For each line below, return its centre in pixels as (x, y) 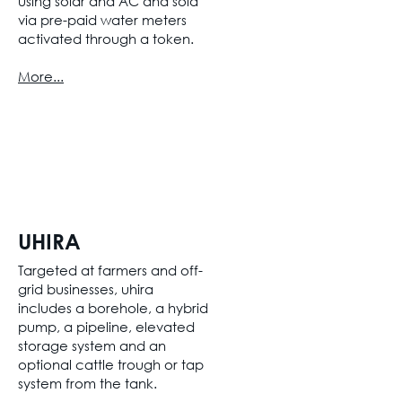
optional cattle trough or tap (111, 364)
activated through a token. (108, 39)
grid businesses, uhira (86, 289)
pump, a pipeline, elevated (106, 327)
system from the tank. (89, 383)
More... (41, 76)
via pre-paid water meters (102, 20)
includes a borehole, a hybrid (113, 308)
